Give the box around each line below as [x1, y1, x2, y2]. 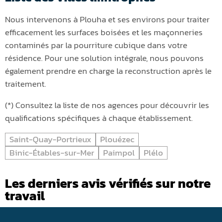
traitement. [5, 77, 46, 90]
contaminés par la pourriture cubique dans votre [5, 38, 187, 52]
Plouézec [100, 132, 134, 146]
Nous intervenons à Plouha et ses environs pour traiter [5, 12, 210, 26]
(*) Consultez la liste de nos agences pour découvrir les [5, 98, 209, 111]
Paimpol [103, 146, 135, 159]
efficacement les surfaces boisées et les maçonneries [5, 25, 203, 39]
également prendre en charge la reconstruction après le [5, 64, 212, 77]
